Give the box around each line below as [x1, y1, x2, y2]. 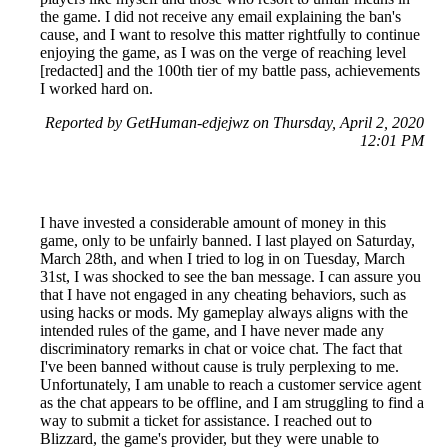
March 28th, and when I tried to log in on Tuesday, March [40, 250, 405, 267]
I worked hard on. [40, 80, 153, 97]
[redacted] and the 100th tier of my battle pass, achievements [40, 62, 420, 79]
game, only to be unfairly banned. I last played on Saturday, [40, 232, 415, 249]
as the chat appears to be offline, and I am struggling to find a [40, 394, 424, 411]
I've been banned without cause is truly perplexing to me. [40, 358, 399, 375]
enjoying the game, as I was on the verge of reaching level [40, 44, 406, 61]
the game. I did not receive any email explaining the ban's [40, 8, 401, 25]
